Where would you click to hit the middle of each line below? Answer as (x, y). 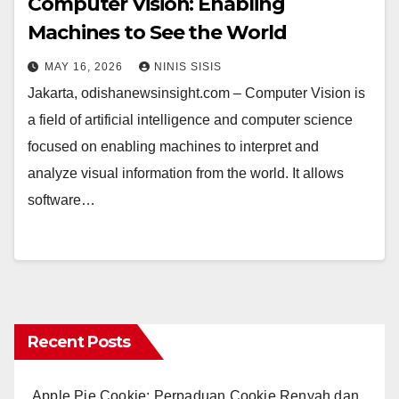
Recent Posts (79, 342)
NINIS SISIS (188, 67)
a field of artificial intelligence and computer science (190, 120)
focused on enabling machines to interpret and (173, 147)
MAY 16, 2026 (85, 67)
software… (61, 200)
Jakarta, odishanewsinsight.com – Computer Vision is (196, 94)
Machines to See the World (157, 33)
